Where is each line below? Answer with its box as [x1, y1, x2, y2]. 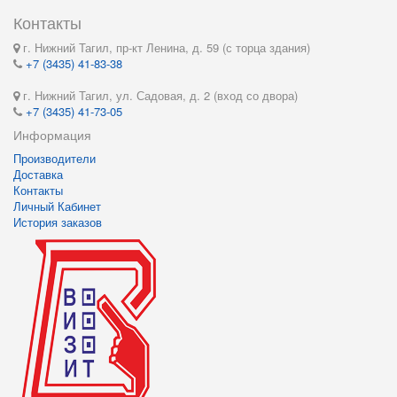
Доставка [13, 166, 63, 183]
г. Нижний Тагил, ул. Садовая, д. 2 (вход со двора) [19, 87, 298, 104]
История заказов [13, 214, 102, 230]
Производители [13, 150, 96, 167]
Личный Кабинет [13, 198, 101, 214]
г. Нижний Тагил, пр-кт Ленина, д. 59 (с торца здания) [19, 39, 310, 56]
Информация [13, 126, 91, 144]
